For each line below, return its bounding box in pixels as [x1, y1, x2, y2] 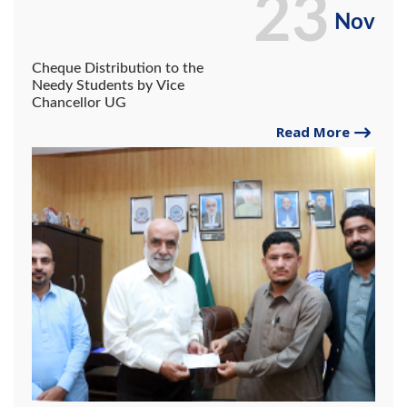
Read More [276, 123, 350, 142]
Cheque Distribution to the [32, 61, 203, 76]
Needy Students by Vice [32, 78, 184, 94]
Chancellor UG [32, 95, 126, 111]
